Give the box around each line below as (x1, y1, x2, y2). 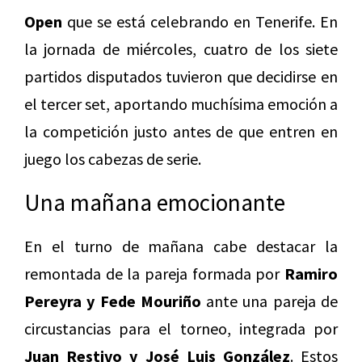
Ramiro (284, 263, 338, 284)
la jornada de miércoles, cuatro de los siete (24, 39, 338, 60)
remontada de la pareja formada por (24, 263, 284, 284)
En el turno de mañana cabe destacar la (24, 236, 338, 257)
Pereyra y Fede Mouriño (24, 291, 201, 312)
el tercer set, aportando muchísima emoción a (24, 94, 338, 115)
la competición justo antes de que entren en (24, 121, 338, 142)
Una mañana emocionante (24, 187, 285, 218)
